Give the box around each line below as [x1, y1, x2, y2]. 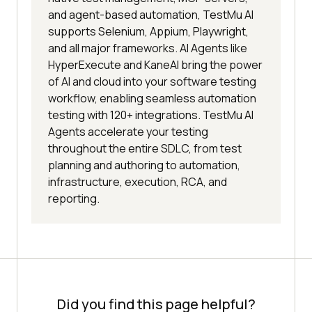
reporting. [48, 191, 100, 207]
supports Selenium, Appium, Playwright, [48, 24, 249, 40]
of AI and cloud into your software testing [48, 74, 256, 90]
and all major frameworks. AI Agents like [48, 40, 247, 56]
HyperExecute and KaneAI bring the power [48, 57, 263, 73]
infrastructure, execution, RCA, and [48, 174, 227, 190]
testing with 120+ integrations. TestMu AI [48, 107, 253, 123]
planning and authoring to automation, [48, 157, 240, 173]
